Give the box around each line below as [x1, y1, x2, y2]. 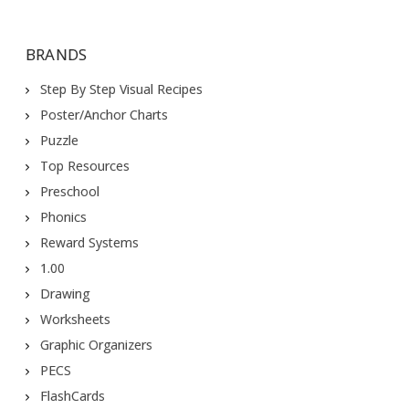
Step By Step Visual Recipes [39, 80, 203, 98]
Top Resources [39, 157, 130, 174]
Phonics [39, 208, 87, 225]
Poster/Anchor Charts [39, 106, 168, 123]
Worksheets [39, 310, 110, 328]
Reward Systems [39, 234, 139, 251]
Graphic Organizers [39, 336, 152, 353]
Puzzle [39, 131, 79, 149]
